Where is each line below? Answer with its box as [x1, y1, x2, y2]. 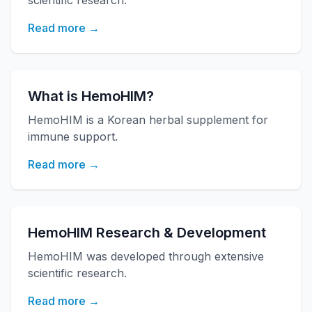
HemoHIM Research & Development [28, 224, 266, 241]
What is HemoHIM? [28, 88, 154, 104]
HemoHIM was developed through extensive [28, 249, 264, 263]
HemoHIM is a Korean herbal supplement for [28, 113, 268, 127]
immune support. [28, 130, 118, 143]
